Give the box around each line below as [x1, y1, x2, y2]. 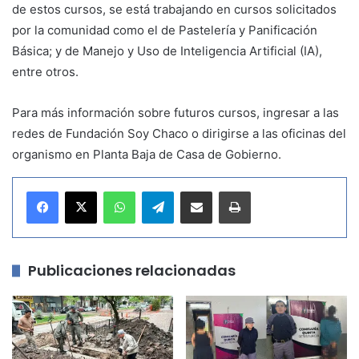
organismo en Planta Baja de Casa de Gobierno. [12, 146, 281, 162]
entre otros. [12, 63, 79, 79]
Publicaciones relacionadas [28, 260, 236, 280]
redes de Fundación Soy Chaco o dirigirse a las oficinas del [12, 125, 346, 141]
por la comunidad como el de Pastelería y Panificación [12, 22, 317, 38]
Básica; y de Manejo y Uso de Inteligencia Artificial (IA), [12, 42, 322, 58]
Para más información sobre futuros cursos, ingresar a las [12, 104, 339, 120]
